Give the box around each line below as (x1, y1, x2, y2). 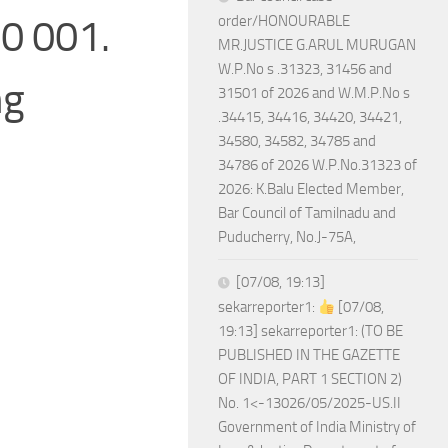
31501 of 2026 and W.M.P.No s (218, 84, 410, 102)
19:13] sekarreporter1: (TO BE (218, 322, 403, 340)
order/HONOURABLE (218, 12, 350, 30)
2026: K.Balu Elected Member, (218, 180, 404, 198)
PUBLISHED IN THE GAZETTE (218, 346, 400, 364)
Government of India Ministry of (218, 418, 416, 436)
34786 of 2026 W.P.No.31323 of (218, 156, 417, 174)
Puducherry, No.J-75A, (218, 228, 356, 246)
